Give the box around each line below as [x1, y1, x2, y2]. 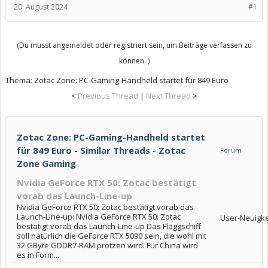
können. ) [118, 56, 150, 66]
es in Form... [17, 249, 59, 260]
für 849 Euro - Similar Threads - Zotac [17, 144, 185, 156]
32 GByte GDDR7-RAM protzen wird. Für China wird [17, 240, 198, 251]
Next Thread [145, 90, 191, 101]
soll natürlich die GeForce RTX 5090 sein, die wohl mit [17, 230, 206, 241]
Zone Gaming [17, 157, 76, 169]
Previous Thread [77, 90, 138, 101]
